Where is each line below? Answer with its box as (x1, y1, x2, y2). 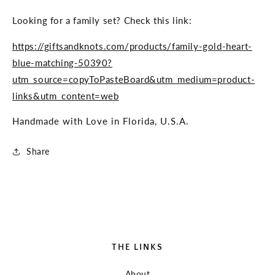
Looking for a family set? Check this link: (12, 15, 192, 26)
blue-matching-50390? (12, 57, 112, 69)
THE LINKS (112, 242, 163, 253)
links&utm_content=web (12, 90, 119, 102)
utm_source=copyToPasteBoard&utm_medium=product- (12, 74, 255, 85)
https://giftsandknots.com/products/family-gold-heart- (12, 41, 252, 52)
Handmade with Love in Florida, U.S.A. (12, 115, 189, 127)
